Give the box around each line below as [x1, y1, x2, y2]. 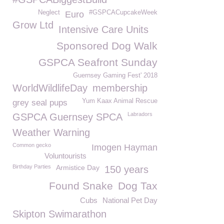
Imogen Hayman [91, 142, 157, 152]
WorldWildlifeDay [12, 82, 87, 93]
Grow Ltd [12, 19, 53, 30]
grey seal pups [12, 98, 67, 107]
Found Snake [49, 180, 113, 191]
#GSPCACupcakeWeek [89, 9, 157, 16]
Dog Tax [118, 180, 157, 191]
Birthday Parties [12, 163, 51, 169]
